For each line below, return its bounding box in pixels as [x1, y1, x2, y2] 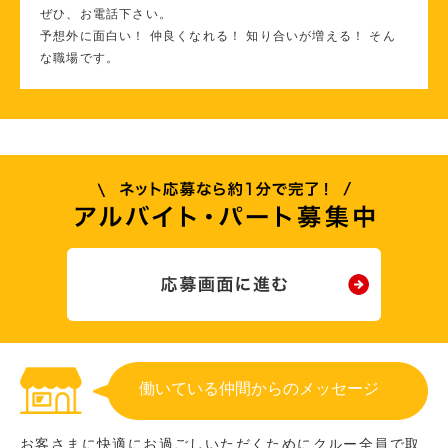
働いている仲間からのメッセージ [139, 379, 379, 397]
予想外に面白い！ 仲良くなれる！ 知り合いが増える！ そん [40, 28, 396, 43]
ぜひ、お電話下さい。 [40, 6, 172, 21]
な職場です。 [40, 50, 120, 65]
